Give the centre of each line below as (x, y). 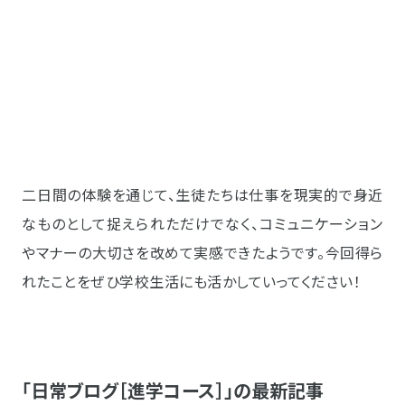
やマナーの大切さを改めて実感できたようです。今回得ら (202, 253)
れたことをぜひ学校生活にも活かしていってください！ (191, 282)
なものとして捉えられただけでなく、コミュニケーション (202, 224)
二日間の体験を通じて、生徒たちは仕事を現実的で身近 (202, 195)
